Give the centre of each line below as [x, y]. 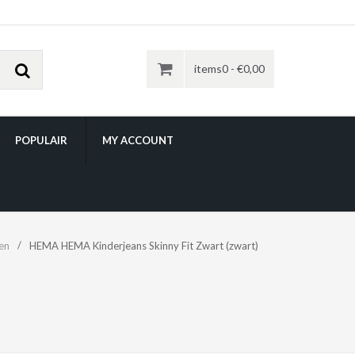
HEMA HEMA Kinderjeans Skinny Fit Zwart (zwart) [144, 246]
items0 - [216, 69]
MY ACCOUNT [138, 141]
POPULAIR [41, 141]
